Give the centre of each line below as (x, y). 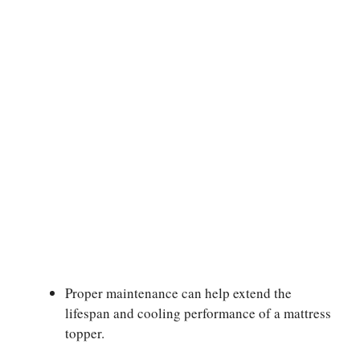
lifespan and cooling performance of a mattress (198, 313)
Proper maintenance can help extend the (178, 293)
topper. (85, 333)
